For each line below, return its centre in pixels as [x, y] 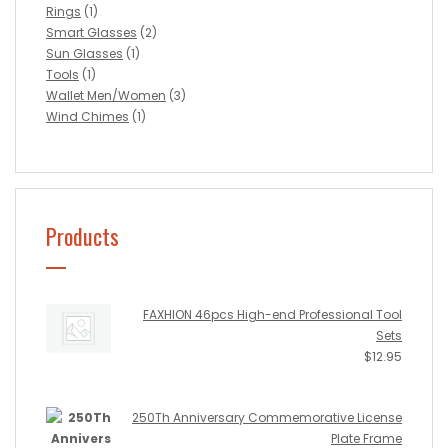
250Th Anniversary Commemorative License [267, 418]
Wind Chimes [87, 117]
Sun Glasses [84, 54]
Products [82, 236]
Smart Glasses [91, 33]
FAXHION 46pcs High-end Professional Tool [272, 315]
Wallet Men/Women [106, 96]
